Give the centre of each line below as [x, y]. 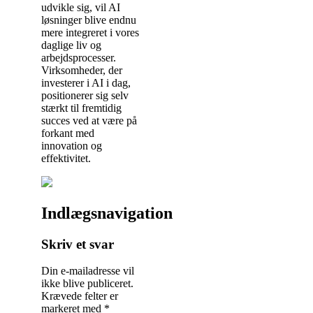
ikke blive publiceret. [87, 284]
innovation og [72, 145]
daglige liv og [71, 45]
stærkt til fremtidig [81, 108]
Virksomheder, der [82, 70]
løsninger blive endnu [89, 20]
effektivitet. [66, 158]
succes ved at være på [89, 120]
